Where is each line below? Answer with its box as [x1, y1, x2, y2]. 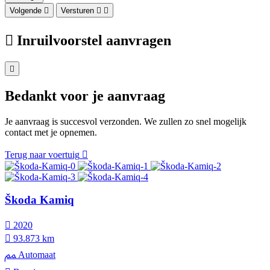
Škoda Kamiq [5, 193, 74, 207]
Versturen [61, 6, 94, 16]
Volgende [10, 6, 42, 16]
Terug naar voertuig [5, 149, 80, 160]
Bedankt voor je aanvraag [5, 87, 165, 104]
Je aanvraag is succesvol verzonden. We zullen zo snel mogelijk [5, 116, 246, 127]
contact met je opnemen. [5, 127, 97, 137]
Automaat [16, 250, 55, 260]
